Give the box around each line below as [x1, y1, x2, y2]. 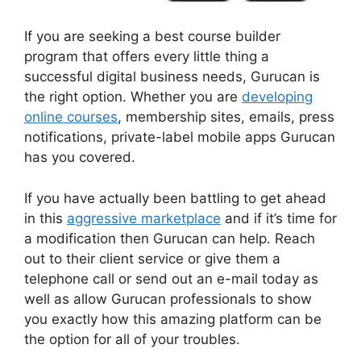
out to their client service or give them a [24, 250, 280, 267]
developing [242, 89, 313, 106]
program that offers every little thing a [24, 48, 269, 65]
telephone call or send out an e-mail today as [24, 270, 318, 287]
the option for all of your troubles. [24, 330, 240, 347]
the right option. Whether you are [24, 89, 242, 106]
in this [24, 210, 67, 226]
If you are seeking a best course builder [24, 28, 280, 45]
